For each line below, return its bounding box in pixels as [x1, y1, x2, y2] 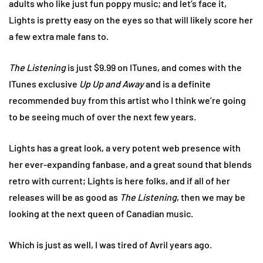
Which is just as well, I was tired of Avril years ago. [9, 238, 212, 250]
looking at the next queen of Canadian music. [9, 207, 193, 219]
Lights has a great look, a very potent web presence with [9, 141, 241, 153]
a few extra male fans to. [9, 30, 109, 42]
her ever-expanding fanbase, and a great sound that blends [9, 158, 252, 170]
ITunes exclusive [9, 77, 79, 89]
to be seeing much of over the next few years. [9, 110, 196, 122]
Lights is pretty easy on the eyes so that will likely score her [9, 14, 253, 25]
